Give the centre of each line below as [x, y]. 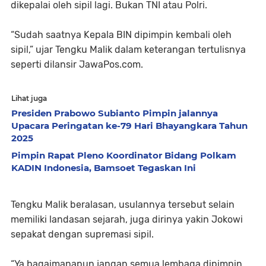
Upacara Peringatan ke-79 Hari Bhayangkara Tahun [129, 125]
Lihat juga [29, 98]
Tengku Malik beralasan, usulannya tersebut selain [123, 204]
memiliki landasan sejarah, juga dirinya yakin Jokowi [127, 219]
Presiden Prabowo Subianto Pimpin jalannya [115, 113]
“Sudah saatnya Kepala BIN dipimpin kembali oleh [121, 34]
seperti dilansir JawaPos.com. [77, 64]
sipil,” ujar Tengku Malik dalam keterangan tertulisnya [128, 49]
